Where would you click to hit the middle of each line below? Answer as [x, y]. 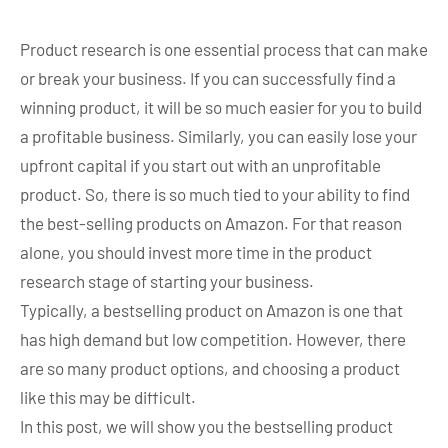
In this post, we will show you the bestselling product [206, 426]
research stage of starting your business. [167, 281]
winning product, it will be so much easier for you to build [221, 107]
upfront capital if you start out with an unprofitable [200, 165]
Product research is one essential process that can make [224, 49]
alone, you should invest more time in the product [196, 252]
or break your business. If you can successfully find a [208, 78]
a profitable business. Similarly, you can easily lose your [218, 136]
